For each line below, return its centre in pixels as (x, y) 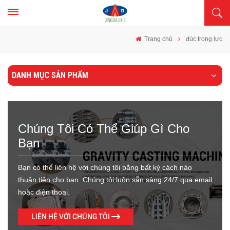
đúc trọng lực (204, 39)
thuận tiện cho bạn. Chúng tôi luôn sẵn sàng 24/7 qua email (115, 180)
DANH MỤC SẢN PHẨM (50, 75)
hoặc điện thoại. (44, 192)
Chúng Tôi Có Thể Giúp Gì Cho (104, 129)
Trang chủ (158, 39)
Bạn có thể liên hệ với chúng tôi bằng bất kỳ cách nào (105, 167)
